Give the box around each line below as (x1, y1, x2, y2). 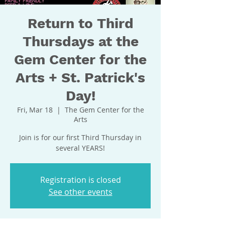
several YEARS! (56, 143, 105, 153)
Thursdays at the (22, 33, 139, 50)
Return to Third (27, 15, 134, 32)
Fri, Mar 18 (17, 105, 53, 115)
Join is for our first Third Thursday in (19, 133, 142, 143)
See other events (48, 186, 113, 198)
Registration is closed (40, 174, 121, 186)
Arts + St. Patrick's (16, 69, 145, 86)
